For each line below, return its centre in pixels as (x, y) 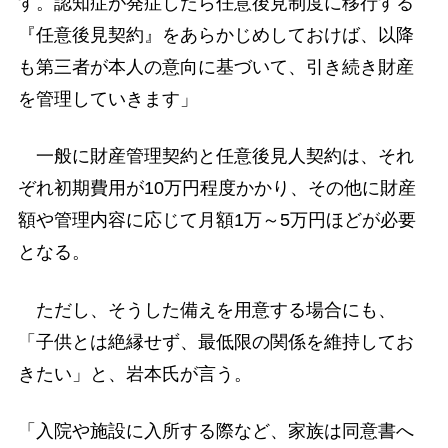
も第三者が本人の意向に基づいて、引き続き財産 (215, 67)
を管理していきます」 (107, 99)
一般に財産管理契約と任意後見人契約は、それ (215, 156)
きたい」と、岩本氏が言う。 (134, 373)
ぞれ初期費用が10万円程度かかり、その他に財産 (216, 188)
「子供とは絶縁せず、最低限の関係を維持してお (215, 341)
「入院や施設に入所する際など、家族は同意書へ (215, 430)
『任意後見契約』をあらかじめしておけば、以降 (215, 35)
